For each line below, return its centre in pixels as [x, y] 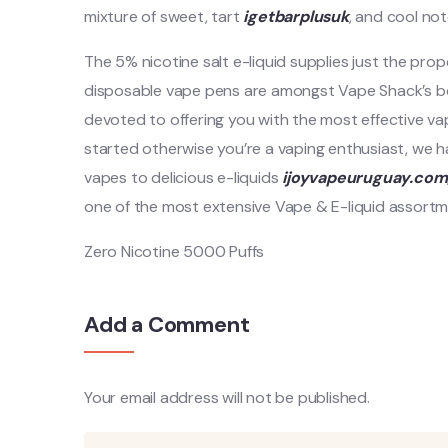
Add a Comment [167, 324]
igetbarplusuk [296, 16]
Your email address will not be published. [227, 397]
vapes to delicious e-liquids [183, 177]
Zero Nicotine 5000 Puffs [174, 251]
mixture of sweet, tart [164, 16]
